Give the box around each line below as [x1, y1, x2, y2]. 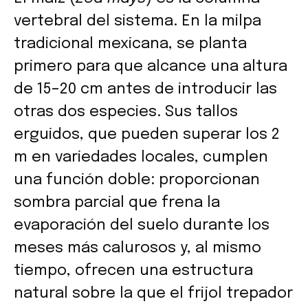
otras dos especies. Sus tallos [14, 104, 238, 120]
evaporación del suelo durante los [14, 217, 269, 233]
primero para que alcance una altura [14, 58, 287, 74]
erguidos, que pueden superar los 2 [14, 126, 280, 142]
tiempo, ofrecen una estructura [14, 263, 253, 278]
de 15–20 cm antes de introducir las [14, 81, 277, 97]
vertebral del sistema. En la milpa [14, 13, 261, 29]
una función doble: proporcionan [14, 172, 260, 188]
